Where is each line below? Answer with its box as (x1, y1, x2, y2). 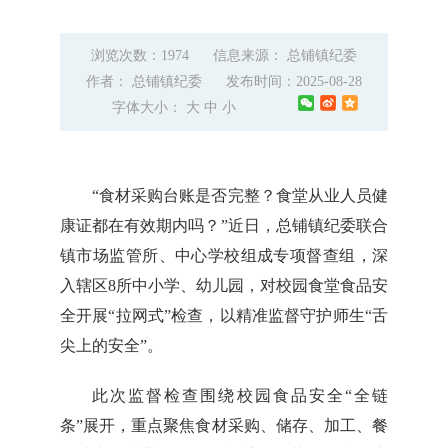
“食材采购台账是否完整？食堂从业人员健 (92, 186, 388, 204)
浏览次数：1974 (91, 47, 193, 63)
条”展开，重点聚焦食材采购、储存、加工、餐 (60, 416, 388, 434)
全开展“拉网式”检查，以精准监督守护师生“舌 (60, 306, 388, 324)
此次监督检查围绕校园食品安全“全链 (92, 386, 388, 404)
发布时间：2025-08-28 (226, 73, 362, 89)
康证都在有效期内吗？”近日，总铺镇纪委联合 (60, 216, 388, 234)
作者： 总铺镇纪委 (86, 73, 202, 89)
